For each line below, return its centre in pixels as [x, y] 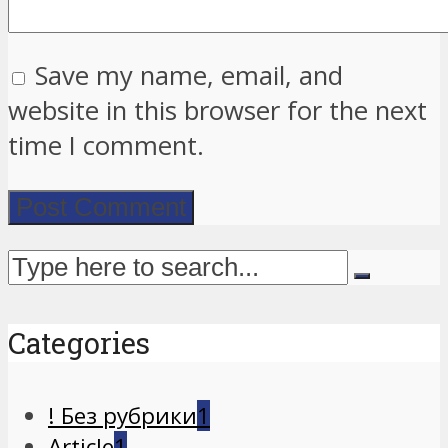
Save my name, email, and [189, 76]
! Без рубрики [122, 415]
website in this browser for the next [217, 111]
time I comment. [106, 146]
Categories [79, 342]
